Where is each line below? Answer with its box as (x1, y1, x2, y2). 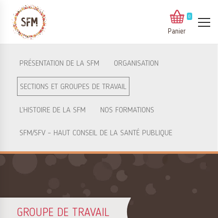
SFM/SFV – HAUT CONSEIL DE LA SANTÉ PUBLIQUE (19, 129, 172, 137)
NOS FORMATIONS (100, 107, 154, 114)
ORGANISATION (114, 60, 159, 68)
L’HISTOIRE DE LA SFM (19, 107, 86, 114)
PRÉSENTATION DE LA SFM (19, 60, 99, 68)
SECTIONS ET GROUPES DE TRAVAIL (20, 83, 127, 91)
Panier (168, 28, 186, 36)
